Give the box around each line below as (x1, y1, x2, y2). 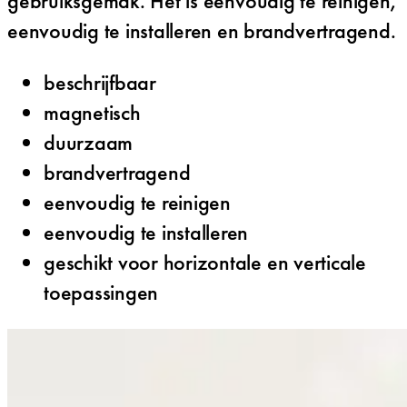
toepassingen (44, 277, 159, 306)
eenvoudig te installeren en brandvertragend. (7, 15, 396, 45)
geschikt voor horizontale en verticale (44, 247, 366, 276)
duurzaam (44, 127, 134, 156)
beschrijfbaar (44, 67, 156, 96)
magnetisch (44, 97, 141, 126)
